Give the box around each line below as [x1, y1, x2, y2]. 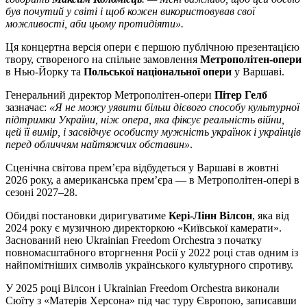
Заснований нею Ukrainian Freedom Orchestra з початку [5, 234, 262, 246]
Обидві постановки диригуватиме [5, 209, 169, 221]
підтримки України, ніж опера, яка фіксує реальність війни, [5, 113, 284, 125]
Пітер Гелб [214, 88, 267, 101]
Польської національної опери [84, 65, 232, 77]
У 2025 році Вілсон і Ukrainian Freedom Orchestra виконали [5, 282, 280, 294]
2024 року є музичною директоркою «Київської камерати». [5, 221, 282, 234]
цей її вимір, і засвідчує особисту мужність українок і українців [5, 125, 301, 138]
